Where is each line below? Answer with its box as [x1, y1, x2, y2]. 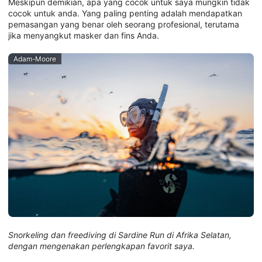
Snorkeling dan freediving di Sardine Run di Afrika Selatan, [8, 229, 232, 240]
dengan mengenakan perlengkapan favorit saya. [8, 240, 195, 251]
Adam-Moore [13, 54, 56, 63]
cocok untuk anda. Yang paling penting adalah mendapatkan [8, 8, 242, 18]
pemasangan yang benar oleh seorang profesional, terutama [8, 19, 239, 29]
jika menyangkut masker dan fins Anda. [8, 30, 159, 40]
